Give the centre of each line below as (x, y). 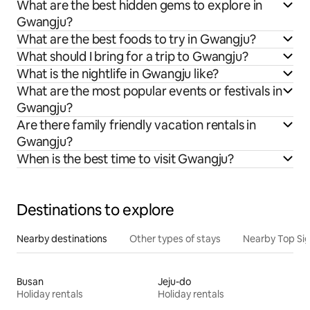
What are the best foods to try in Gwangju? (136, 39)
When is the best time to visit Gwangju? (125, 158)
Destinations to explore (95, 210)
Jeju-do (174, 281)
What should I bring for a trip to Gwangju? (133, 56)
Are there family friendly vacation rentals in (136, 125)
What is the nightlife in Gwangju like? (118, 73)
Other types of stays (175, 238)
